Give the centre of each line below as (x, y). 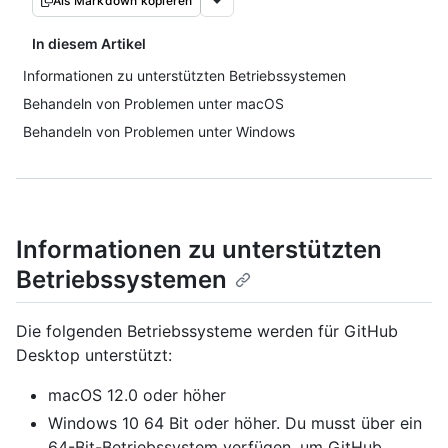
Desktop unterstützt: (94, 355)
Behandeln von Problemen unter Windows (159, 131)
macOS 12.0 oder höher (137, 395)
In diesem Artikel (89, 43)
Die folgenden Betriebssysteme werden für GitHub (207, 331)
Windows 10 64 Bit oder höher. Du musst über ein (235, 423)
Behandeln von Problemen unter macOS (153, 103)
